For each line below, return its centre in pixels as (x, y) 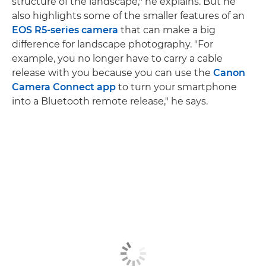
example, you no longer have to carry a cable (117, 59)
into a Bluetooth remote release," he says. (110, 102)
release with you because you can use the (113, 73)
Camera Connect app (64, 87)
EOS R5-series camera (65, 30)
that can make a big (167, 30)
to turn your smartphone (176, 87)
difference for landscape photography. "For (113, 45)
